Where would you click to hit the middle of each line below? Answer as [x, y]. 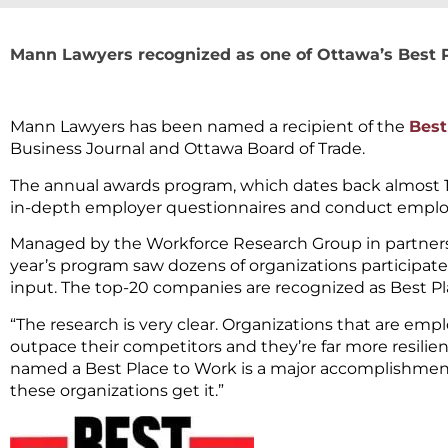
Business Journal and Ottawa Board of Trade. [187, 149]
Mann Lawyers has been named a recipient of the [209, 127]
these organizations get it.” [117, 390]
